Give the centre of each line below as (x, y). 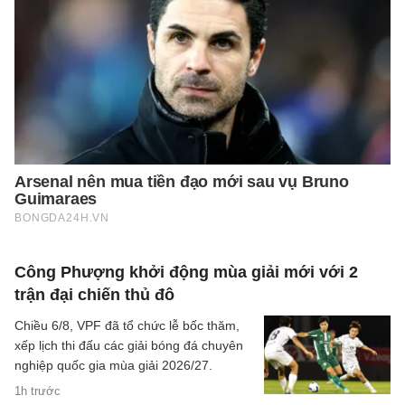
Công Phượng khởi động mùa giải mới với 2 (186, 273)
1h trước (38, 391)
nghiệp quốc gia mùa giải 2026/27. (115, 366)
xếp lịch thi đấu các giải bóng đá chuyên (129, 346)
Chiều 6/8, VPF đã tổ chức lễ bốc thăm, (127, 326)
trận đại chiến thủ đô (94, 295)
